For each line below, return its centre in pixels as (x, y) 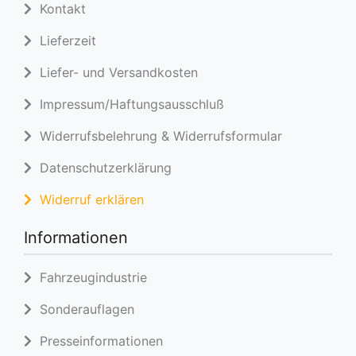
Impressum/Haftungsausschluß (128, 104)
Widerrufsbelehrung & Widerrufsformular (157, 136)
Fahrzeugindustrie (89, 277)
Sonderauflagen (83, 309)
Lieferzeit (64, 41)
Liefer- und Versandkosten (115, 72)
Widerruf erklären (88, 199)
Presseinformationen (97, 341)
